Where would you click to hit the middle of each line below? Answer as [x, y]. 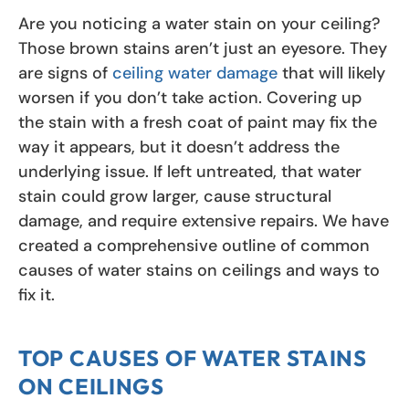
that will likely [331, 73]
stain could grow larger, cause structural [175, 196]
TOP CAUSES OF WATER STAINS [193, 357]
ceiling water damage [195, 73]
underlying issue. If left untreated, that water [190, 171]
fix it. [37, 294]
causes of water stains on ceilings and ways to [199, 270]
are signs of [65, 73]
